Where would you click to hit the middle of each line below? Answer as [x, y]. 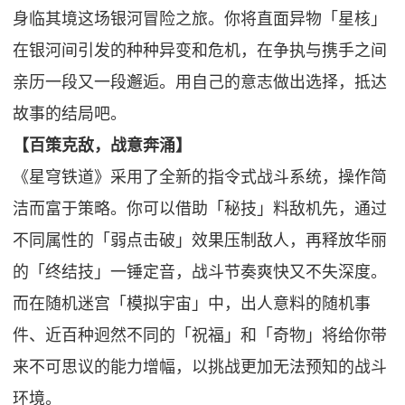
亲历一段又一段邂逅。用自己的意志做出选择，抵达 [200, 83]
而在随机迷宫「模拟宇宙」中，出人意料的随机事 [192, 304]
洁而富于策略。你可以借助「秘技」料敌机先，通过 [200, 209]
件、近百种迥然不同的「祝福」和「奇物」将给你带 [200, 336]
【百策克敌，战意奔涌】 [103, 146]
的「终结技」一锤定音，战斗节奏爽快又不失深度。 [200, 273]
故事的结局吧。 [70, 114]
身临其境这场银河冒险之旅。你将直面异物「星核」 [200, 19]
